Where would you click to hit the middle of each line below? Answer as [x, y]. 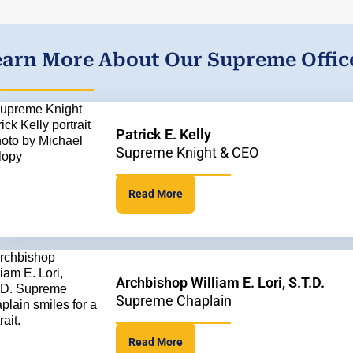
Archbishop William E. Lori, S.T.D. [221, 282]
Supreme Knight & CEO [188, 152]
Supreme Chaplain [174, 301]
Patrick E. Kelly [164, 134]
